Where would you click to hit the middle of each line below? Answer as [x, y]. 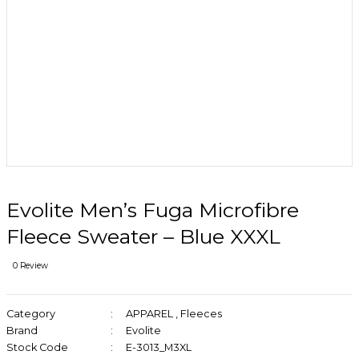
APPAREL [149, 314]
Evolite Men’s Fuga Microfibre [153, 210]
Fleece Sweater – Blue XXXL [143, 236]
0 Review [30, 266]
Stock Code [37, 347]
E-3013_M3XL [158, 347]
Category [31, 314]
